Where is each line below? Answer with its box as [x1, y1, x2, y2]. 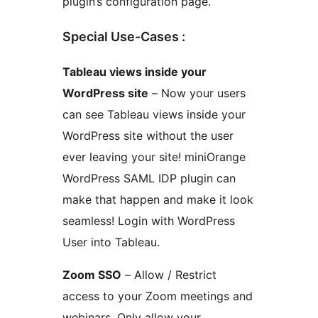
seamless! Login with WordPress [62, 214, 235, 229]
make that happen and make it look [62, 192, 253, 207]
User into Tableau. [62, 235, 160, 250]
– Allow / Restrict [121, 268, 216, 283]
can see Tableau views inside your [62, 107, 246, 122]
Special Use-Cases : [62, 29, 185, 45]
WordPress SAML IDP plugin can [62, 171, 236, 186]
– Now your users [148, 86, 246, 101]
